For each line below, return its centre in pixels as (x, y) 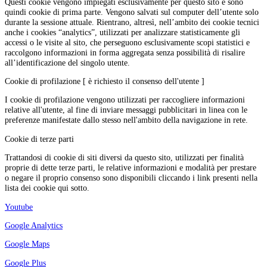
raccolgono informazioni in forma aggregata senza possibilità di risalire (125, 52)
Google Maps (27, 244)
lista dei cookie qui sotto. (47, 188)
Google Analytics (34, 225)
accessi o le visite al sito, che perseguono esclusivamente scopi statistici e (127, 42)
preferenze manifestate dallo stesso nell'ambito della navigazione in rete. (126, 120)
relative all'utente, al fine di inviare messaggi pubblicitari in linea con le (126, 110)
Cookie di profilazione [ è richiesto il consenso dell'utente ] (105, 81)
